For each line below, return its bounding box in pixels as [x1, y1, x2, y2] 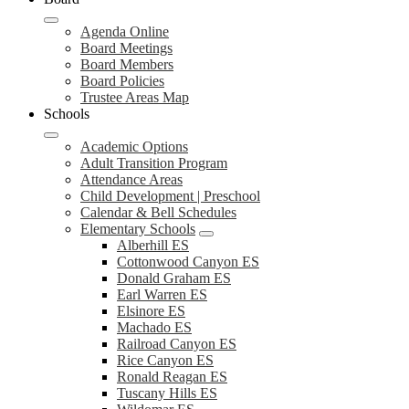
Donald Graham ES [117, 270, 231, 286]
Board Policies [80, 73, 164, 89]
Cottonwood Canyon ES [117, 254, 259, 269]
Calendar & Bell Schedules [80, 204, 236, 220]
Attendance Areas [80, 172, 183, 187]
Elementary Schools [80, 221, 195, 236]
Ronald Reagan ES [117, 369, 227, 384]
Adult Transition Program [80, 155, 227, 171]
